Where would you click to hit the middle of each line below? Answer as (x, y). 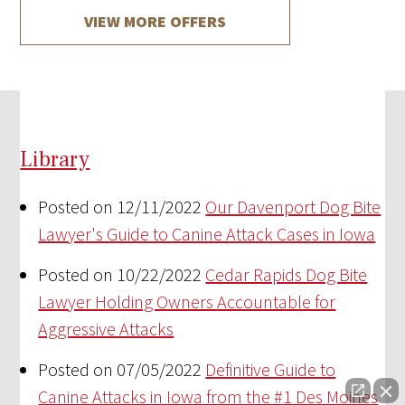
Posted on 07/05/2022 (120, 370)
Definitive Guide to (271, 370)
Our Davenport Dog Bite (293, 207)
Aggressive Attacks (106, 329)
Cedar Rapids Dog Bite (287, 275)
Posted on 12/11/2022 (120, 207)
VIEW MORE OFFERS (155, 22)
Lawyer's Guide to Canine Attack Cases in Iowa (207, 234)
